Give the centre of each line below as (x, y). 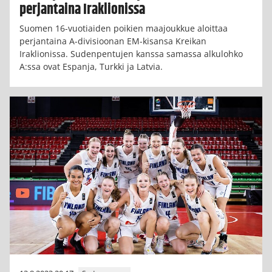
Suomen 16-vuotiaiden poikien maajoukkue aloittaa (124, 28)
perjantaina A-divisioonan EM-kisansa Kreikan (113, 41)
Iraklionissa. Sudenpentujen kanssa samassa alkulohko (131, 53)
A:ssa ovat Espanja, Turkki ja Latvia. (91, 66)
